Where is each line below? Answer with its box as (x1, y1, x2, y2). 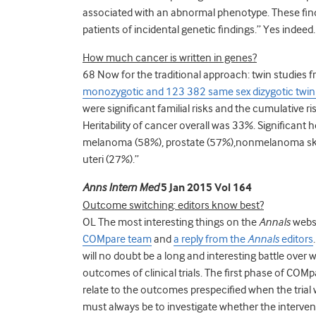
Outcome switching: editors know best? (83, 198, 264, 212)
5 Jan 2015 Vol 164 (159, 181, 252, 195)
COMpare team (83, 232, 152, 245)
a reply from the (174, 232, 248, 245)
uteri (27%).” (83, 152, 139, 166)
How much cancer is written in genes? (83, 51, 257, 64)
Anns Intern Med (83, 181, 159, 194)
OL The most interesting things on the (83, 215, 259, 229)
